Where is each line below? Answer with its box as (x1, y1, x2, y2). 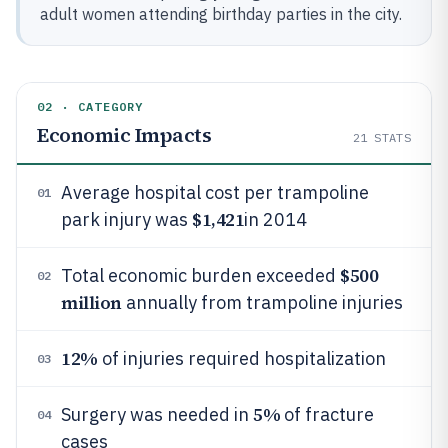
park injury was (61, 208, 192, 231)
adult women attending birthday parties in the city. (40, 4, 402, 24)
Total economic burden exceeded (61, 264, 340, 287)
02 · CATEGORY (37, 99, 144, 114)
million (61, 290, 122, 315)
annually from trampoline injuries (121, 291, 403, 314)
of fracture (280, 403, 375, 426)
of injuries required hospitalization (97, 347, 386, 370)
